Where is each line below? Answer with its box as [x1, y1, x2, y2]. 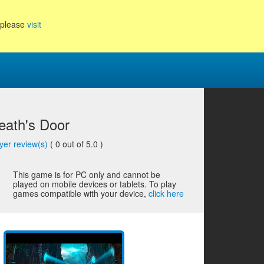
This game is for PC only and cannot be [13, 169, 161, 180]
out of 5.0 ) [62, 138, 104, 150]
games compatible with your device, [13, 187, 149, 199]
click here [148, 187, 184, 199]
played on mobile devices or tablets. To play [13, 178, 177, 190]
